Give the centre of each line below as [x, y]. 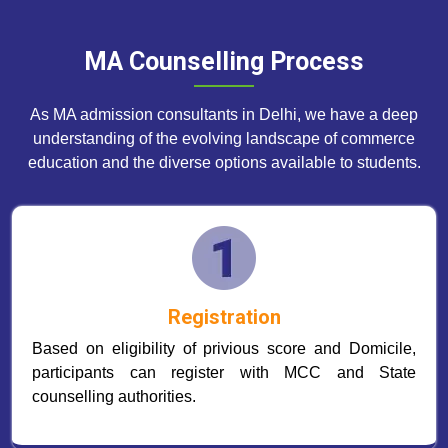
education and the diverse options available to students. [224, 162]
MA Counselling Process [224, 61]
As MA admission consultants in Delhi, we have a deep [224, 114]
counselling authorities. [114, 396]
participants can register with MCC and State [224, 372]
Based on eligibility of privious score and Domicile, [224, 348]
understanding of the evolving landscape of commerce [224, 138]
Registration [224, 317]
